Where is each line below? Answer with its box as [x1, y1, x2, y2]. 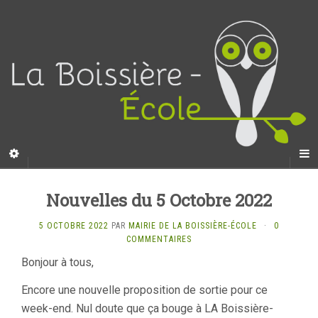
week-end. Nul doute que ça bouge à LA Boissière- [21, 301, 273, 315]
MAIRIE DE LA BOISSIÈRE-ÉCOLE [128, 220, 257, 231]
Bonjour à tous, [21, 255, 94, 269]
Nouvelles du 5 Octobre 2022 [46, 188, 272, 212]
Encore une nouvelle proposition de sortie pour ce [21, 283, 268, 297]
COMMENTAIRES [126, 234, 192, 244]
